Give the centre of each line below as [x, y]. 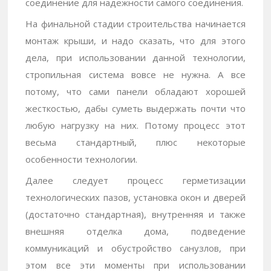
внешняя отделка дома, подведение [135, 231]
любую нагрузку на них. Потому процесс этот [135, 126]
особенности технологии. [82, 159]
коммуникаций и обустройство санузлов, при [135, 248]
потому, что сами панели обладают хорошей [135, 92]
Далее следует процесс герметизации [135, 181]
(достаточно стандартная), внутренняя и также [135, 214]
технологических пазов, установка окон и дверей [135, 198]
